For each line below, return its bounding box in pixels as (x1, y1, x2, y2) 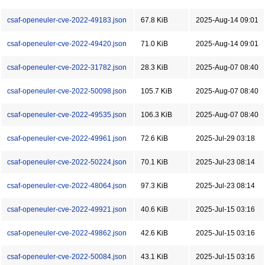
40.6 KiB (141, 205, 168, 214)
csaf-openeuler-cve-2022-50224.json (7, 158, 127, 166)
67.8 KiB (141, 16, 168, 24)
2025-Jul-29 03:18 (196, 134, 255, 143)
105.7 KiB (141, 87, 172, 95)
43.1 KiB (141, 253, 168, 261)
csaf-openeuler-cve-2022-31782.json (7, 63, 127, 72)
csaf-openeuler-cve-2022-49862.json (7, 229, 127, 237)
